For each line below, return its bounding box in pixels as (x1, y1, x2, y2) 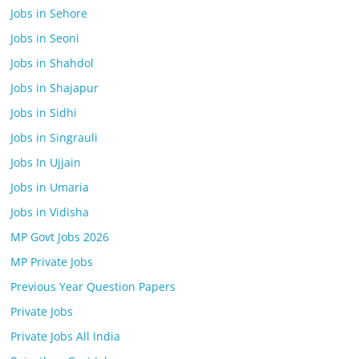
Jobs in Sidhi (10, 105, 78, 120)
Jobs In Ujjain (10, 155, 82, 170)
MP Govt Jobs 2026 (10, 229, 110, 244)
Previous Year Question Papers (10, 279, 176, 294)
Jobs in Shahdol (10, 55, 95, 71)
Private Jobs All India (10, 329, 121, 344)
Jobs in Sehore (10, 6, 88, 21)
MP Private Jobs (10, 254, 94, 269)
